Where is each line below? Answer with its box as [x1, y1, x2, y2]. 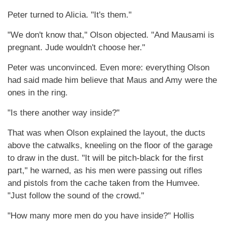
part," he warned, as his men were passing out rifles [8, 166, 202, 175]
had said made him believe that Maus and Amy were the [8, 75, 217, 85]
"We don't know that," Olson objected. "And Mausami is [8, 30, 214, 40]
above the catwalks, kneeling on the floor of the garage [8, 141, 212, 150]
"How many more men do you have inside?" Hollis [8, 211, 194, 220]
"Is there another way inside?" [8, 108, 120, 118]
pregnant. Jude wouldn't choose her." [8, 43, 145, 52]
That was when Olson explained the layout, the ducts [8, 128, 205, 138]
